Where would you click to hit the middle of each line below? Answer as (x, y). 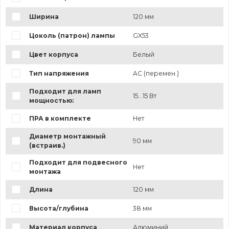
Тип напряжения (59, 74)
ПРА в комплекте (60, 119)
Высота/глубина (59, 209)
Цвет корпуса (53, 55)
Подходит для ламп (65, 91)
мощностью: (51, 101)
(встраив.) (47, 146)
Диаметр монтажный (67, 136)
